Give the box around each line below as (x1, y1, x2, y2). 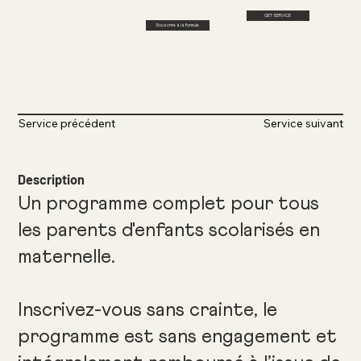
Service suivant (263, 116, 344, 131)
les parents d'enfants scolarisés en (18, 221, 321, 241)
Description (18, 171, 85, 187)
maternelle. (18, 247, 116, 268)
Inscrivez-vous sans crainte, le (18, 301, 278, 321)
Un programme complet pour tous (18, 194, 320, 214)
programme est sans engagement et (18, 327, 338, 347)
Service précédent (18, 116, 115, 131)
